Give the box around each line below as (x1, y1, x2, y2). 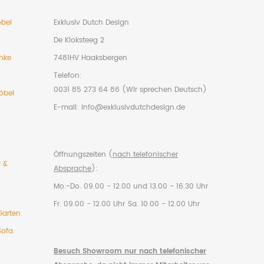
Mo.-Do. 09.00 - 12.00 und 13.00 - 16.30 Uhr (54, 180, 208, 192)
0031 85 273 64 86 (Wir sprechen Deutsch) (54, 84, 207, 95)
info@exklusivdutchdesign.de (81, 101, 185, 113)
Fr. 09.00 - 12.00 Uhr (54, 198, 125, 210)
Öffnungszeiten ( (54, 148, 113, 160)
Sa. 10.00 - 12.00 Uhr (128, 198, 200, 210)
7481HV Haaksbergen (54, 52, 127, 64)
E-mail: (54, 101, 81, 113)
